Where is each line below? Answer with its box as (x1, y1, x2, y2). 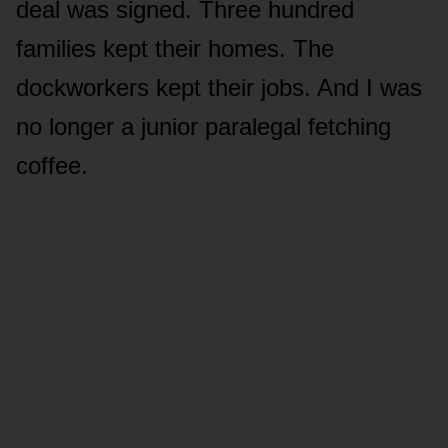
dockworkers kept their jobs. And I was (16, 73, 422, 101)
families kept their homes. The (16, 34, 334, 62)
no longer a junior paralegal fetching (16, 112, 391, 140)
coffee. (16, 151, 88, 179)
